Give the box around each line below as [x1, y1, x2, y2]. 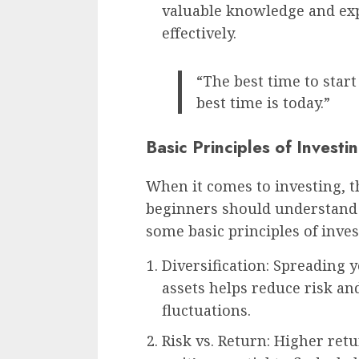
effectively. [162, 22, 236, 42]
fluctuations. [162, 300, 251, 320]
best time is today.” [196, 92, 330, 112]
